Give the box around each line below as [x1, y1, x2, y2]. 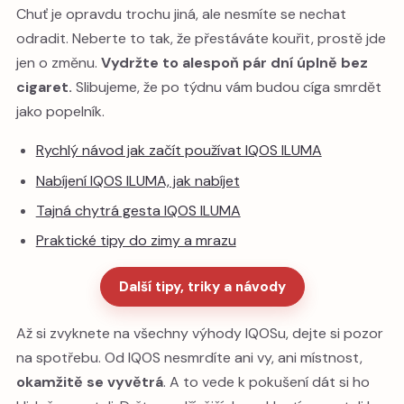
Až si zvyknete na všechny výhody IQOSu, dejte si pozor [16, 323, 383, 343]
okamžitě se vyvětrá [16, 372, 163, 391]
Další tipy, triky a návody [118, 277, 286, 296]
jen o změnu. [16, 53, 101, 73]
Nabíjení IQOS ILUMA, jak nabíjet [35, 170, 240, 190]
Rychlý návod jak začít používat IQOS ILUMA [35, 141, 322, 161]
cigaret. [16, 78, 72, 97]
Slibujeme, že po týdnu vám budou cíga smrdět [72, 78, 381, 97]
